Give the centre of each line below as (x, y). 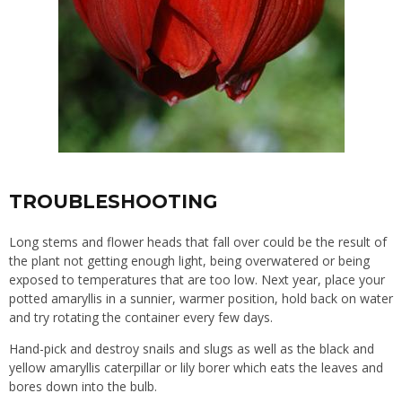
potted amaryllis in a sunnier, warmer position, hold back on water (201, 298)
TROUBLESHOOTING (113, 201)
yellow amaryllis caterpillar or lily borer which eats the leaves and (196, 367)
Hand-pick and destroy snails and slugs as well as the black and (192, 348)
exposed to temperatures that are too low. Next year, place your (197, 279)
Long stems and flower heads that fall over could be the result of (198, 241)
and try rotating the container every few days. (141, 317)
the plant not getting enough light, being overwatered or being (189, 260)
